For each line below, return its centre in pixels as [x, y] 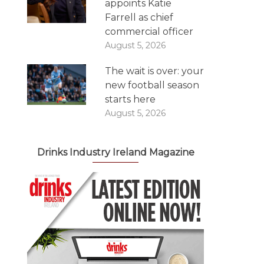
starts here [130, 99]
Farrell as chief [139, 17]
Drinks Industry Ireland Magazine [115, 152]
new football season [152, 85]
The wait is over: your [154, 71]
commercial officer [149, 32]
